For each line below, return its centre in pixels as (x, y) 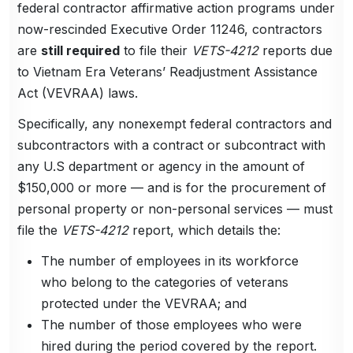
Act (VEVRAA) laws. (78, 93)
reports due (296, 50)
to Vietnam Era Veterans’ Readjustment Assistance (168, 71)
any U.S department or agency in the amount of (162, 166)
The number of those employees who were (172, 324)
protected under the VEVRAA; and (144, 303)
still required (81, 50)
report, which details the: (205, 230)
